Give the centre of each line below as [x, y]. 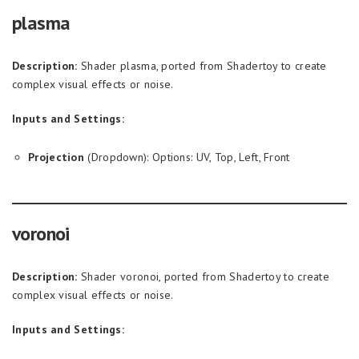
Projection [56, 157]
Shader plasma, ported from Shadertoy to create [202, 66]
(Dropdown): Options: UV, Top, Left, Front [187, 157]
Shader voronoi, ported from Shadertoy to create [204, 276]
